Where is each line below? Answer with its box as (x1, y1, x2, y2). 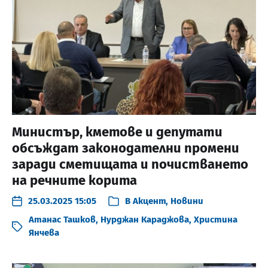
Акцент (133, 196, 166, 207)
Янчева (29, 227, 59, 239)
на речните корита (12, 172, 140, 189)
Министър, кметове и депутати (12, 124, 223, 141)
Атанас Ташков (29, 214, 96, 226)
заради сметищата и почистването (12, 156, 248, 173)
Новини (170, 196, 203, 207)
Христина (194, 214, 237, 226)
